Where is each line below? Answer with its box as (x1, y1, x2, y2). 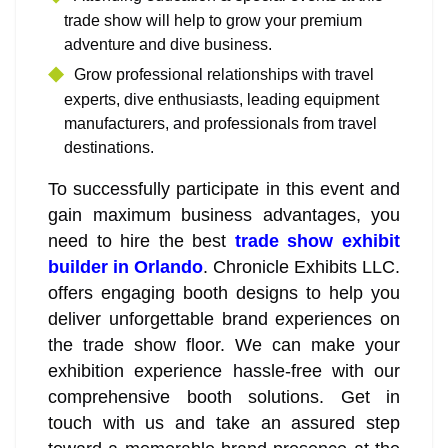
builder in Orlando (48, 257, 203, 278)
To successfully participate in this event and (48, 179, 400, 200)
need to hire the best (48, 231, 235, 252)
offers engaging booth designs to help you (48, 283, 400, 304)
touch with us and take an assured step (48, 413, 400, 434)
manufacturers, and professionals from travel (64, 115, 377, 133)
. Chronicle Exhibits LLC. (203, 257, 400, 278)
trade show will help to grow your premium (64, 12, 362, 30)
